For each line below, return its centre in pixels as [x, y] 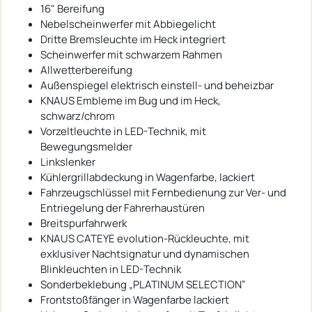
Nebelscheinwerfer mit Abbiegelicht [128, 24]
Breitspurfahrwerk [84, 223]
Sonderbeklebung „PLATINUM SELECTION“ [143, 284]
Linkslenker [68, 162]
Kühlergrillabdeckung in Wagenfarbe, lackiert [148, 177]
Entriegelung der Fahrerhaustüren [123, 208]
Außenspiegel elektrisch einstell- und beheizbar [157, 85]
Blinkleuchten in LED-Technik [111, 269]
